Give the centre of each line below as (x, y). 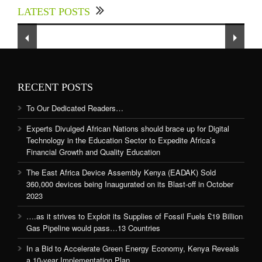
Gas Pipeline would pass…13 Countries (93, 228)
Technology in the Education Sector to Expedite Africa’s (121, 140)
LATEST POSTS (54, 12)
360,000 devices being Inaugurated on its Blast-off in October (130, 184)
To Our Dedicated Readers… (75, 108)
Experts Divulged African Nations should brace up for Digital (128, 129)
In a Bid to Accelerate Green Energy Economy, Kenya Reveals (133, 249)
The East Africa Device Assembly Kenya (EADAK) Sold (121, 173)
